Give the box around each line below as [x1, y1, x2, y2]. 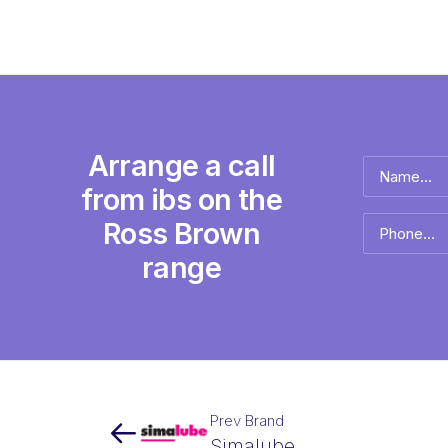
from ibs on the [80, 182, 283, 217]
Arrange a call [87, 148, 276, 183]
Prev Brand [210, 411, 284, 430]
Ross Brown [102, 216, 261, 251]
